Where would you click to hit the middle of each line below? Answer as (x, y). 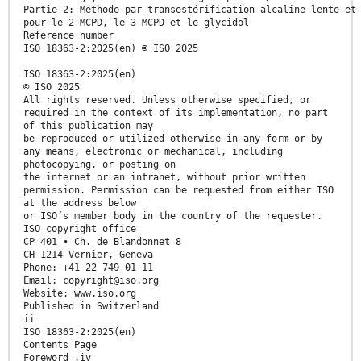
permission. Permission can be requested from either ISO (178, 190)
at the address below (80, 203)
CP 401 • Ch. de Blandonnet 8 (102, 241)
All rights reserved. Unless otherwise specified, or (167, 100)
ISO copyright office (80, 228)
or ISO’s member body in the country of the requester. (173, 216)
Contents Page (60, 344)
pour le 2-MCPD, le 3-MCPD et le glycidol (136, 22)
